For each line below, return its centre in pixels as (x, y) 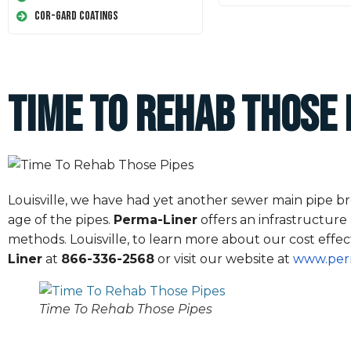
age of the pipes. (61, 219)
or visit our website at (224, 259)
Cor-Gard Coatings (76, 16)
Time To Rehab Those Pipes (126, 309)
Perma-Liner (156, 219)
